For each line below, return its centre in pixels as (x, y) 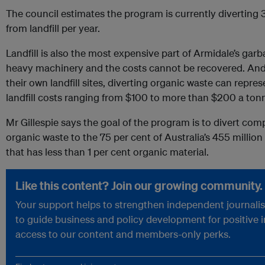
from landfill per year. (53, 28)
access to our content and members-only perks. (123, 234)
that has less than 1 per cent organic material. (107, 152)
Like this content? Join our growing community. (139, 186)
